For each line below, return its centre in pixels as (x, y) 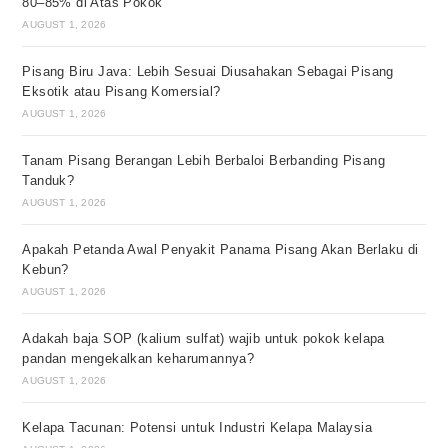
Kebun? (45, 269)
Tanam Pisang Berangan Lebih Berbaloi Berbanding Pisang (204, 160)
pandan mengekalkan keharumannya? (138, 358)
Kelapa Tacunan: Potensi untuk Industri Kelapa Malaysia (197, 427)
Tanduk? (48, 180)
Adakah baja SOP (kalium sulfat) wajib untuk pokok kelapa (203, 338)
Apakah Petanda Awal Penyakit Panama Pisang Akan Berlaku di (220, 249)
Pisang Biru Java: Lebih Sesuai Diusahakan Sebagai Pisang (208, 71)
